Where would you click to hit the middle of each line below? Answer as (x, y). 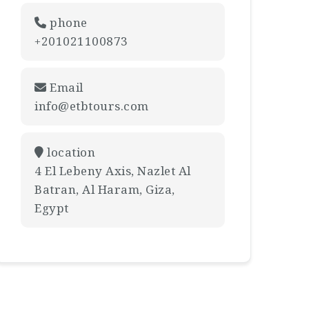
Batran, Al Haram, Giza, (105, 189)
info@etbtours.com (92, 106)
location (69, 152)
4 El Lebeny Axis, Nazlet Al (113, 171)
